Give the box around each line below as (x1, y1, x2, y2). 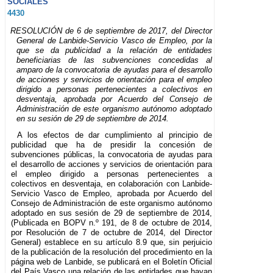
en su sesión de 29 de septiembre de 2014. (16, 113, 169, 123)
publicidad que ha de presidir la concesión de (11, 140, 213, 149)
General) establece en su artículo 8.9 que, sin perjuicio (11, 237, 213, 247)
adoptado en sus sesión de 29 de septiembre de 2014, (11, 208, 213, 218)
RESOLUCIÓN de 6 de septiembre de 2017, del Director (10, 26, 213, 35)
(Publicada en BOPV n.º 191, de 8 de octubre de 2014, (11, 218, 213, 227)
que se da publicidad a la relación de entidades (16, 45, 213, 55)
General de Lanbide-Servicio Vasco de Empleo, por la (16, 35, 213, 45)
